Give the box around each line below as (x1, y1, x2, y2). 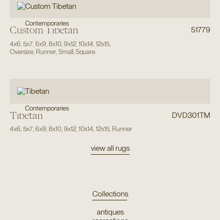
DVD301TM (172, 110, 211, 120)
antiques (96, 207, 124, 217)
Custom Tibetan (9, 25, 79, 35)
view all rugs (90, 143, 130, 153)
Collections (92, 189, 128, 198)
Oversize (9, 48, 33, 56)
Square (75, 48, 95, 56)
